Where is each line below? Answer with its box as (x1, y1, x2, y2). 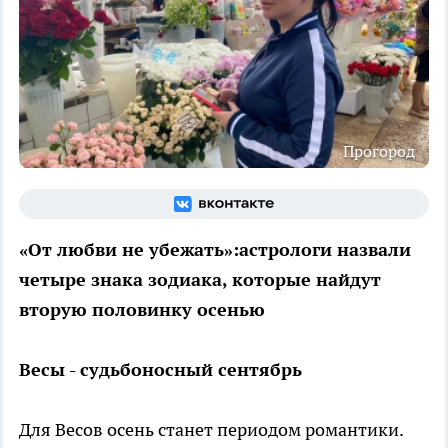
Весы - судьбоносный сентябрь (19, 357, 302, 381)
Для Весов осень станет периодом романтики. (19, 417, 403, 441)
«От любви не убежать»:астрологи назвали (19, 237, 411, 261)
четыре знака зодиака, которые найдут (19, 267, 381, 291)
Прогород (343, 140, 415, 161)
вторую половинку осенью (19, 297, 265, 321)
